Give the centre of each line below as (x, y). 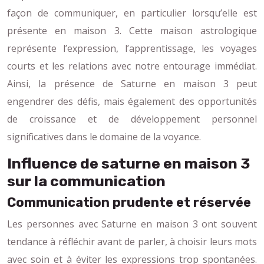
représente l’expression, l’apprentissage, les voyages (132, 48)
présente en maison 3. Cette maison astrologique (132, 30)
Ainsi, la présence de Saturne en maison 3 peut (132, 83)
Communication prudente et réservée (129, 202)
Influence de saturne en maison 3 (128, 163)
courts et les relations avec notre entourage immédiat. (132, 66)
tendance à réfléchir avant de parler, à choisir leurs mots (132, 241)
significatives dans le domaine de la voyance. (104, 136)
